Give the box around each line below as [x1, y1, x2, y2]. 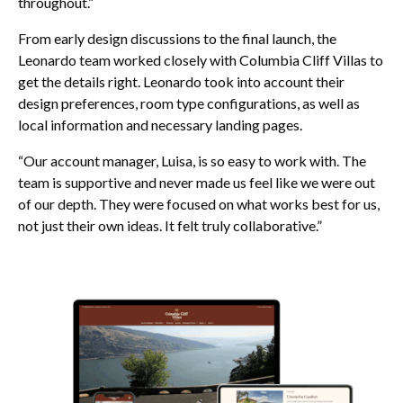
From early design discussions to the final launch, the [18, 30, 336, 47]
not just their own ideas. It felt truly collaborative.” [18, 217, 322, 234]
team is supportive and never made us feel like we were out [18, 174, 375, 191]
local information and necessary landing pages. [18, 116, 302, 133]
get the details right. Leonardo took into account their [18, 73, 345, 90]
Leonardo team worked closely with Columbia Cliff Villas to [18, 51, 383, 68]
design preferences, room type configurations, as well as [18, 94, 360, 112]
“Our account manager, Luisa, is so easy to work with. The [18, 152, 366, 169]
